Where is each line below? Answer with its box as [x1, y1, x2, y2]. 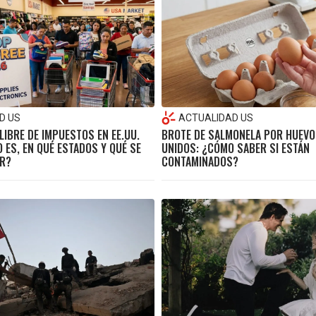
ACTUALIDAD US [178, 111, 253, 123]
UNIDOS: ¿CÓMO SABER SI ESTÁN [162, 139, 310, 157]
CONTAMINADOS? [162, 152, 238, 170]
